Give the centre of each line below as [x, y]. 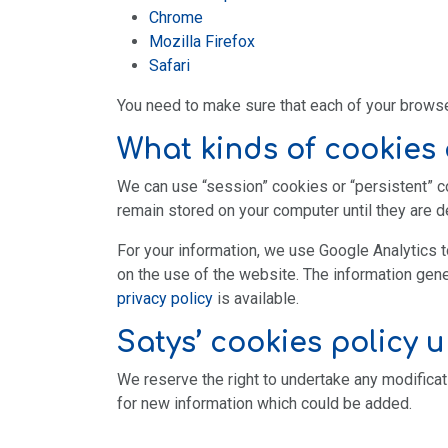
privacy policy [165, 298]
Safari [169, 65]
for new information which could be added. [264, 403]
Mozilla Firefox [202, 41]
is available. [256, 298]
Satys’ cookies [219, 343]
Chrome [176, 17]
